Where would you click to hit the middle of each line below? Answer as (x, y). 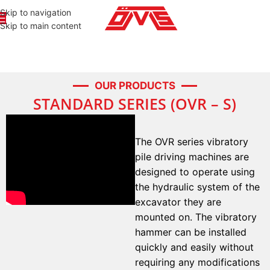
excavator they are (178, 202)
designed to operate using (195, 172)
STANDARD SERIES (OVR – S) (135, 104)
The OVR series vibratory (191, 142)
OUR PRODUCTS (135, 86)
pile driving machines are (192, 157)
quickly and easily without (194, 247)
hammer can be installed (190, 232)
